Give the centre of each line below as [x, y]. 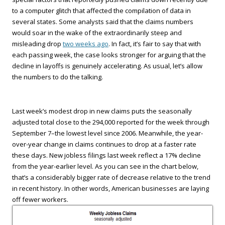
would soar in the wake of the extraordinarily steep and [97, 33]
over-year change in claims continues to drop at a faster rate [104, 144]
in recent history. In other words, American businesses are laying [110, 188]
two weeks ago [86, 44]
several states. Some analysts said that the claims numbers [103, 22]
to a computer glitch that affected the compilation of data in [101, 11]
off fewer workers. [40, 199]
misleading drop [37, 44]
